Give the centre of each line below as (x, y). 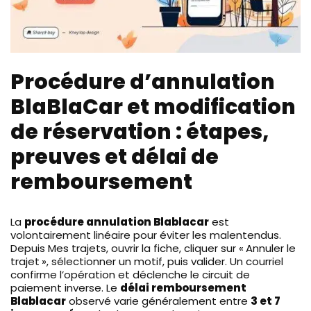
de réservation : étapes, (140, 132)
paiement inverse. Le (65, 287)
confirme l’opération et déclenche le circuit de (130, 274)
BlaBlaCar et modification (153, 107)
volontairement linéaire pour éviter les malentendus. (146, 235)
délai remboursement (183, 287)
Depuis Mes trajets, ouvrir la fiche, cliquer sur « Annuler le (153, 248)
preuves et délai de (115, 157)
